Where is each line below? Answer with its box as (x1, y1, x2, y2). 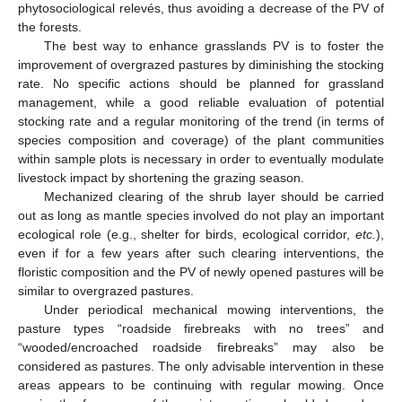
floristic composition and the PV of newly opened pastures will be (18, 265, 384, 280)
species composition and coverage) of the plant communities (18, 133, 384, 148)
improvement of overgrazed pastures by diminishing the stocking (18, 57, 384, 73)
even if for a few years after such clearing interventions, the (18, 246, 384, 261)
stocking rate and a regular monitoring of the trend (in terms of (18, 114, 384, 129)
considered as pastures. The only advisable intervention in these (18, 359, 384, 374)
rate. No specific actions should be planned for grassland (18, 76, 384, 92)
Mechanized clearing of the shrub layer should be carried (43, 189, 384, 205)
